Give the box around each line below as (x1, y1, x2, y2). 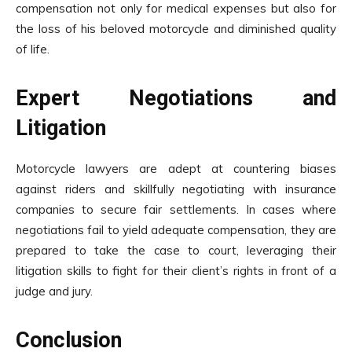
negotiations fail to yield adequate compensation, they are (16, 222, 336, 238)
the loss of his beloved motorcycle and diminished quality (16, 21, 336, 37)
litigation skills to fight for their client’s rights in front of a (16, 263, 336, 279)
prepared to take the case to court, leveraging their (16, 243, 336, 258)
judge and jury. (16, 284, 93, 299)
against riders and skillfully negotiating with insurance (16, 181, 336, 197)
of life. (16, 42, 49, 57)
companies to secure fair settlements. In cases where (16, 202, 336, 218)
